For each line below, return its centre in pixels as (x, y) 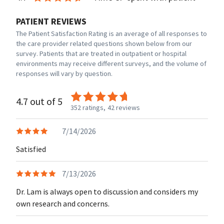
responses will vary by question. (64, 73)
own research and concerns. (63, 203)
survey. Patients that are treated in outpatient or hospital (101, 53)
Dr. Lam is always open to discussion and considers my (107, 191)
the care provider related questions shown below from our (104, 43)
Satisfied (31, 149)
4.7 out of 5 (39, 101)
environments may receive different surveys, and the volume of (111, 63)
